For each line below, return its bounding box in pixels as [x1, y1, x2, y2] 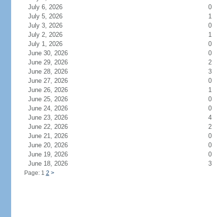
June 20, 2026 [28, 141, 79, 149]
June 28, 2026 [28, 68, 79, 75]
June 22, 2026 [28, 123, 79, 130]
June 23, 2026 [28, 114, 79, 121]
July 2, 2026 [28, 31, 74, 38]
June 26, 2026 [28, 86, 79, 93]
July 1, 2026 [28, 40, 74, 47]
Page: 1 [24, 170, 46, 176]
